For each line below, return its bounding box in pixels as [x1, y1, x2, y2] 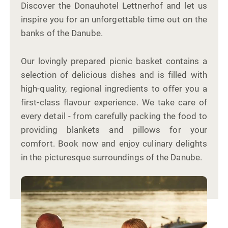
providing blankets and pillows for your [21, 125, 207, 135]
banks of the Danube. [21, 28, 103, 39]
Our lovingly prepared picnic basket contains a [21, 56, 207, 67]
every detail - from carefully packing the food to [21, 111, 207, 122]
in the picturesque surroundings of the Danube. [21, 152, 202, 163]
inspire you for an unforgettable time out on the [21, 14, 207, 25]
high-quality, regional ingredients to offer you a [21, 83, 207, 94]
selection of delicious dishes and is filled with [21, 70, 207, 80]
